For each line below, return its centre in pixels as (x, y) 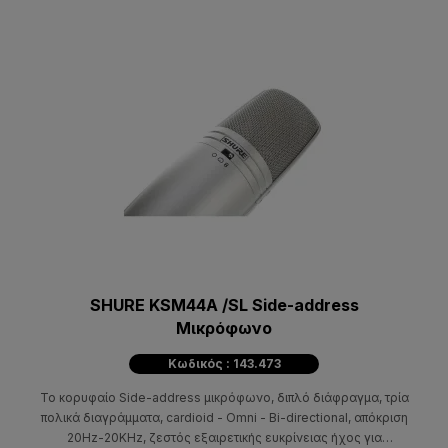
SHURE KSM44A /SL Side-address (224, 304)
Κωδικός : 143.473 (224, 363)
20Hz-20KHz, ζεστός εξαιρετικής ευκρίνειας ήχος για (224, 437)
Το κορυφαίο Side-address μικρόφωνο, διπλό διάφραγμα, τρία (224, 397)
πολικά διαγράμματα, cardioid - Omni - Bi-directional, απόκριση (224, 417)
